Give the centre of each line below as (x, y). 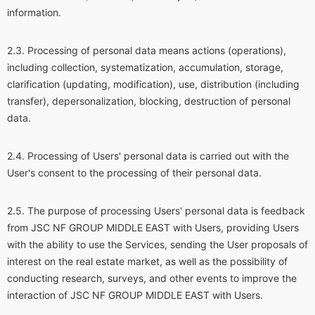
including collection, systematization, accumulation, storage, (145, 67)
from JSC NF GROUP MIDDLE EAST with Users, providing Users (153, 227)
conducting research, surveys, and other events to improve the (152, 278)
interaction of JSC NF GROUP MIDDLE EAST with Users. (135, 295)
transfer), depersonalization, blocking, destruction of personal (149, 101)
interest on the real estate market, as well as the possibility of (147, 261)
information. (34, 12)
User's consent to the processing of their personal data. (134, 173)
